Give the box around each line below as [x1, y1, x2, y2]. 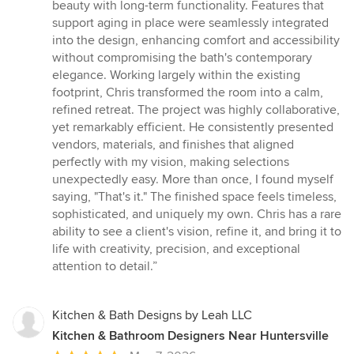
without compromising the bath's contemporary [52, 50, 312, 66]
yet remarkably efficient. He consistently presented [52, 119, 333, 136]
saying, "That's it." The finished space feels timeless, [52, 189, 337, 205]
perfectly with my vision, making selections [52, 154, 289, 171]
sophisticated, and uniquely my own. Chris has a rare [52, 206, 341, 223]
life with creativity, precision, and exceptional [52, 241, 300, 258]
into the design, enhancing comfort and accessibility [52, 32, 340, 49]
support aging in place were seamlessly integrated [52, 15, 329, 32]
